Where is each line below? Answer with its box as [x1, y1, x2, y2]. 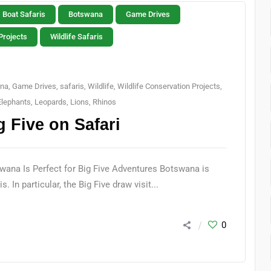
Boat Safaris [2, 10, 45, 19]
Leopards [34, 97, 67, 106]
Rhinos [93, 97, 117, 106]
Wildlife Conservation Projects [117, 82, 221, 91]
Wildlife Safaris [50, 32, 103, 41]
